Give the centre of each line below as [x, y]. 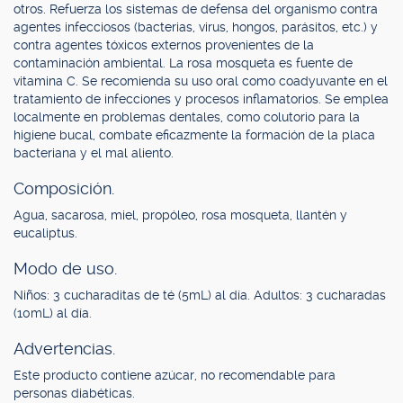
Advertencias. [64, 349]
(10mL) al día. [53, 313]
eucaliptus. [45, 233]
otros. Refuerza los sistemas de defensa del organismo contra [196, 9]
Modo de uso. [65, 269]
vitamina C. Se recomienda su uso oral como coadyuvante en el [201, 81]
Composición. [64, 188]
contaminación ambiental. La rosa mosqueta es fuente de [183, 63]
